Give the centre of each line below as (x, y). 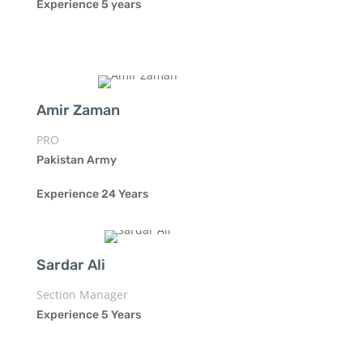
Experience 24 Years (92, 194)
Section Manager (82, 294)
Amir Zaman (78, 110)
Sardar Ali (70, 265)
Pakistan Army (76, 160)
